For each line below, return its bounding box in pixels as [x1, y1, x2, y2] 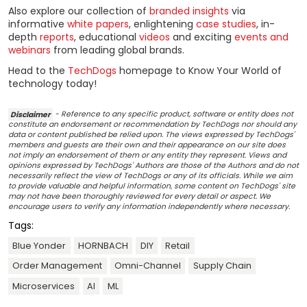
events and [234, 29, 288, 44]
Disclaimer [10, 109, 51, 120]
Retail [165, 239, 191, 251]
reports [40, 29, 74, 44]
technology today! [8, 77, 97, 90]
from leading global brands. [51, 42, 184, 57]
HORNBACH [77, 239, 128, 251]
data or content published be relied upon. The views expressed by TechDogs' [8, 130, 295, 140]
